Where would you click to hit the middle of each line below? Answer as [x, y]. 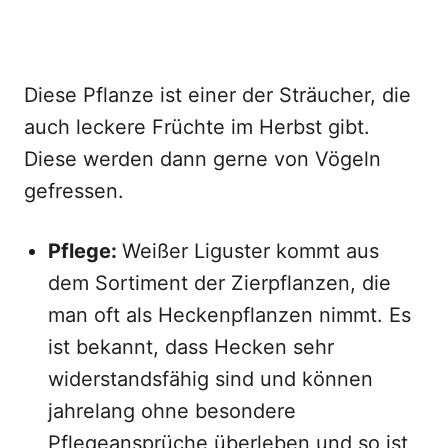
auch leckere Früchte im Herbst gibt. [197, 127]
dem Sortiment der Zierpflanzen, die [219, 283]
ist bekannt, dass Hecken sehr [191, 347]
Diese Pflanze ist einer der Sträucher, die [217, 95]
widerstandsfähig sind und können [210, 379]
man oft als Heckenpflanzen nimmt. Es [229, 315]
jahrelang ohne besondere [172, 411]
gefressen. [74, 191]
